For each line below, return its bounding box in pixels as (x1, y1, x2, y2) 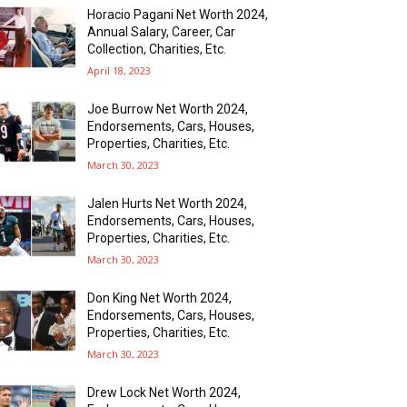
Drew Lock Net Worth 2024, (87, 384, 242, 400)
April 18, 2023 (87, 63, 152, 77)
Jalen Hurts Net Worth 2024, (87, 195, 248, 211)
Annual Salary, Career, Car (87, 24, 236, 39)
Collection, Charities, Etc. (87, 41, 227, 56)
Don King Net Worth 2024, (87, 290, 233, 305)
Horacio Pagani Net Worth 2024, (87, 6, 269, 22)
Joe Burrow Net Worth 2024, (87, 101, 249, 116)
